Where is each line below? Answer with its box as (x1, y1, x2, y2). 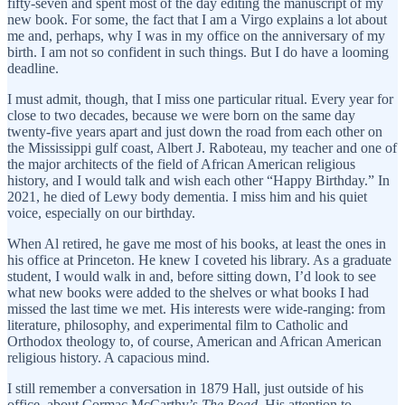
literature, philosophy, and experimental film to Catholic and (7, 317, 348, 334)
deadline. (7, 61, 59, 77)
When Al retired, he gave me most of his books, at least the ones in (7, 236, 386, 252)
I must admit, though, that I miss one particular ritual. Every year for (7, 91, 393, 108)
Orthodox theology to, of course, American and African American (7, 334, 381, 350)
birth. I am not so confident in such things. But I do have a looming (7, 44, 389, 61)
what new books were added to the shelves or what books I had (7, 285, 369, 301)
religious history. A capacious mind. (7, 350, 210, 366)
